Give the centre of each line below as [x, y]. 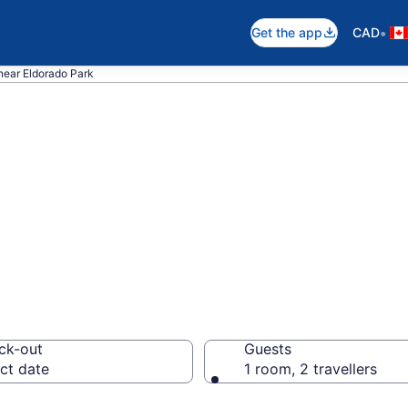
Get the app [287, 32]
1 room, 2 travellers [311, 369]
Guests [268, 349]
